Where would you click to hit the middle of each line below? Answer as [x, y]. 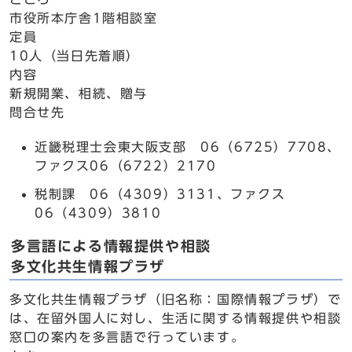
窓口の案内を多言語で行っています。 [127, 337]
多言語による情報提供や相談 [111, 246]
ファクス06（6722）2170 [126, 166]
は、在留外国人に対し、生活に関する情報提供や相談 [176, 318]
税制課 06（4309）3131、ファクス [160, 194]
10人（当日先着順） [75, 56]
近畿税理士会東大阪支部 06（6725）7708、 [188, 147]
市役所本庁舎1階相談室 [84, 18]
